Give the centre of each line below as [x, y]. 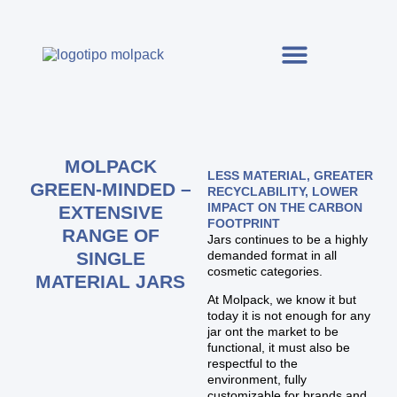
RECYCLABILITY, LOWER [283, 191]
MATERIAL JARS [111, 281]
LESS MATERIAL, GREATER [291, 175]
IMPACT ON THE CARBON [285, 207]
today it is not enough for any [289, 315]
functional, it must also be [279, 347]
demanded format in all [272, 255]
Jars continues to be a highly [288, 239]
